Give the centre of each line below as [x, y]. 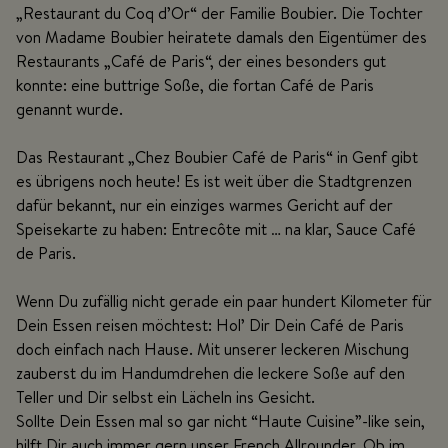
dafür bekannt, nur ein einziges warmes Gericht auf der [204, 204]
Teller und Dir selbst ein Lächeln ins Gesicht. [165, 396]
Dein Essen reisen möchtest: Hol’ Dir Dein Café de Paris [210, 324]
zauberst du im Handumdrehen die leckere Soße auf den [210, 372]
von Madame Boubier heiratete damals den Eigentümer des [221, 36]
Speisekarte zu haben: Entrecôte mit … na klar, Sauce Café [216, 228]
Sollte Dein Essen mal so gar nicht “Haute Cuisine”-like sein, [220, 420]
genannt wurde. [69, 108]
